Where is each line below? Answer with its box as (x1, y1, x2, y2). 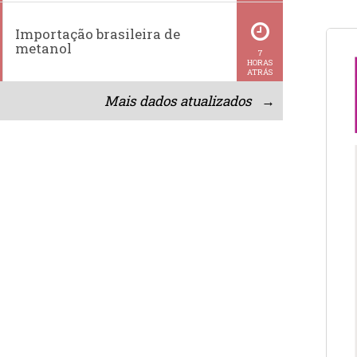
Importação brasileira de (15, 25, 181, 44)
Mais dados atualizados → (104, 91, 276, 110)
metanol (15, 39, 73, 58)
